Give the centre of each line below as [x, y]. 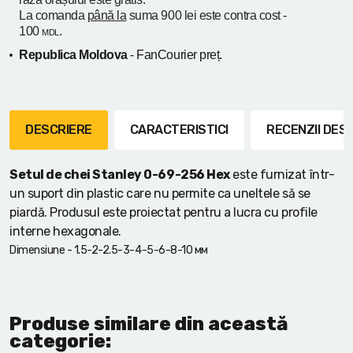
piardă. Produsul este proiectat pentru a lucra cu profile [163, 212]
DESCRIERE [59, 129]
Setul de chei [51, 174]
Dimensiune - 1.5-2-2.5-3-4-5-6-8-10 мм [109, 250]
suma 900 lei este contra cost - [207, 15]
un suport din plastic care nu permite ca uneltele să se [160, 193]
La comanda [53, 15]
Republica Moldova [73, 54]
